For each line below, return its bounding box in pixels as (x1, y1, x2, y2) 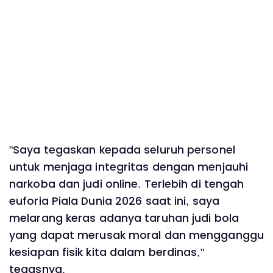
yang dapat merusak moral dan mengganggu (9, 228, 264, 243)
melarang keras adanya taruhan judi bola (9, 211, 239, 226)
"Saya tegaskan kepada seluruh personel (9, 143, 235, 158)
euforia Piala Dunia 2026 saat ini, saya (9, 194, 219, 209)
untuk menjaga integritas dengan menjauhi (9, 160, 249, 175)
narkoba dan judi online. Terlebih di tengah (9, 177, 244, 192)
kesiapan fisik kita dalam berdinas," (9, 245, 204, 260)
